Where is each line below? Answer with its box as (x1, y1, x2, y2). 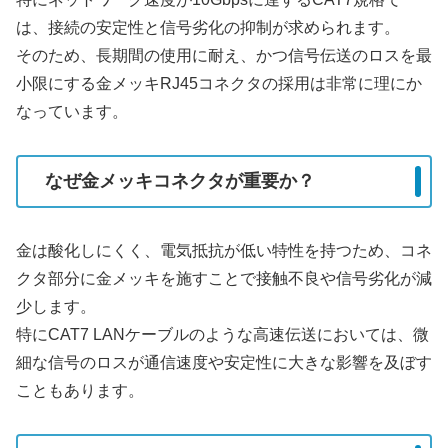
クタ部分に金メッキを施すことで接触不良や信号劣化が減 (16, 269, 432, 287)
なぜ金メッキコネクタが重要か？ (45, 171, 315, 192)
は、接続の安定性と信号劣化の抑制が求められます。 (16, 18, 400, 36)
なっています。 (16, 102, 128, 120)
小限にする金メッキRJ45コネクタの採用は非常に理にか (16, 74, 422, 92)
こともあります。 (16, 381, 144, 399)
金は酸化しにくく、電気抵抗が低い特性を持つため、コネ (16, 241, 432, 259)
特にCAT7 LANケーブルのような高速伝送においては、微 (16, 325, 429, 343)
